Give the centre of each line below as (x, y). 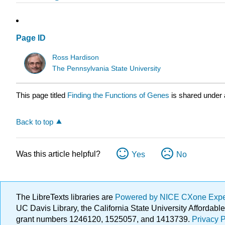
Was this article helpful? (58, 154)
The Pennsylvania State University (107, 68)
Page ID (31, 38)
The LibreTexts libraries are (66, 197)
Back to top (35, 122)
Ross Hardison (76, 57)
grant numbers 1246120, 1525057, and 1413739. (104, 219)
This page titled (42, 95)
